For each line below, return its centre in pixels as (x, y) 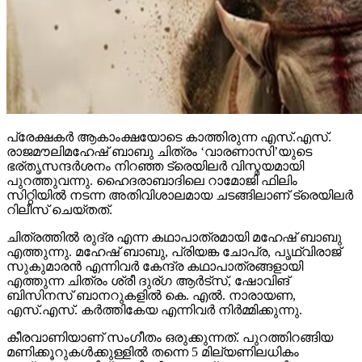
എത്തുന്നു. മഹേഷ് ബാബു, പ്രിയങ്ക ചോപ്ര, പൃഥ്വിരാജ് (174, 222)
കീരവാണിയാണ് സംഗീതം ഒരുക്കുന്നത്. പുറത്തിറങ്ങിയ (170, 308)
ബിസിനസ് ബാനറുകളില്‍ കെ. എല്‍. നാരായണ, (151, 266)
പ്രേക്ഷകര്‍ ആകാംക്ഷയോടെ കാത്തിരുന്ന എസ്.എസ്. (169, 107)
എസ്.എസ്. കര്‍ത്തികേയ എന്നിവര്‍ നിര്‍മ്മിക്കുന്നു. (154, 280)
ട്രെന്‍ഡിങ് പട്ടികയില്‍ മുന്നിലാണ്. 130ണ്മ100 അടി (157, 351)
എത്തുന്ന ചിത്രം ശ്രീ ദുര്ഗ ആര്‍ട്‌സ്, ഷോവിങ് (148, 251)
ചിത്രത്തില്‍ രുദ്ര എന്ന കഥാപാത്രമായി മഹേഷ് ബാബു (174, 208)
